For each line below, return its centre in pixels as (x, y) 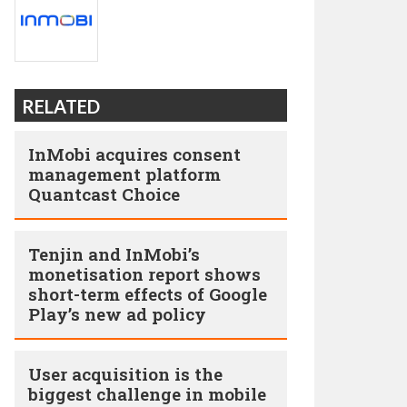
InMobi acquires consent (134, 154)
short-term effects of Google (148, 294)
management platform (124, 174)
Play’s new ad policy (117, 314)
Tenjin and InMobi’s (114, 254)
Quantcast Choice (104, 194)
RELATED (61, 106)
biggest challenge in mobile (147, 394)
